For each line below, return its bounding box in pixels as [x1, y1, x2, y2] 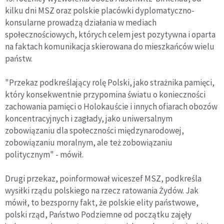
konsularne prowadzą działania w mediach [5, 16, 156, 28]
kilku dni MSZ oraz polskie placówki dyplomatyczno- [5, 4, 194, 16]
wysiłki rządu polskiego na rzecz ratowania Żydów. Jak [5, 184, 198, 196]
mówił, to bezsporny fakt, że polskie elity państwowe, [5, 196, 198, 208]
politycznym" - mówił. [5, 148, 83, 160]
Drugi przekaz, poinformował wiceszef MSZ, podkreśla [5, 172, 201, 184]
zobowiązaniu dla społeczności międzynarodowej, [5, 124, 184, 136]
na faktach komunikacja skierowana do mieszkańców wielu [5, 40, 214, 52]
